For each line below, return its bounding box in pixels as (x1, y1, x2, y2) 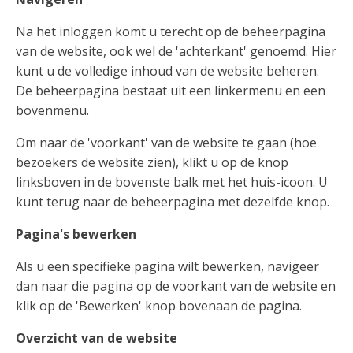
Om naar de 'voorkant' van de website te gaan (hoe (16, 134, 317, 152)
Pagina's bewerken (16, 225, 136, 243)
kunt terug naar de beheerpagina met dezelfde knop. (16, 193, 329, 211)
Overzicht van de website (16, 329, 177, 347)
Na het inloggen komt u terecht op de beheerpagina (16, 23, 325, 41)
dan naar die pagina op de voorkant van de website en (16, 277, 336, 295)
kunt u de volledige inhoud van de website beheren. (16, 62, 319, 80)
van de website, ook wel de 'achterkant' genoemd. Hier (16, 43, 336, 61)
